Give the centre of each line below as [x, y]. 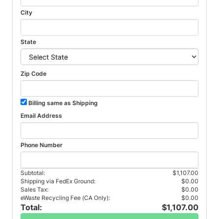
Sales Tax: [35, 190]
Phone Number [42, 145]
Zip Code [34, 74]
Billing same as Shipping [63, 103]
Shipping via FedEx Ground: [58, 181]
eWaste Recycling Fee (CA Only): [66, 198]
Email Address [42, 116]
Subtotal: [33, 173]
